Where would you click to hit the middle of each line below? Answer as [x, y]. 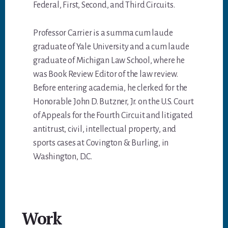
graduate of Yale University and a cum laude [111, 47]
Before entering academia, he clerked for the [110, 88]
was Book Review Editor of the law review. [106, 75]
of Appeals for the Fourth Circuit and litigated [113, 116]
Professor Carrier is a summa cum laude [103, 33]
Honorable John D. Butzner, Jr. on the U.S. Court [113, 102]
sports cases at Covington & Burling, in [101, 143]
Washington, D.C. [63, 157]
